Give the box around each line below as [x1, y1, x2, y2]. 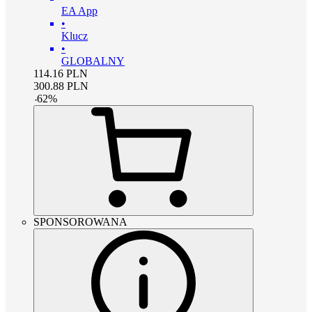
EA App [61, 4, 97, 17]
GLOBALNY [61, 54, 125, 67]
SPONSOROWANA [33, 215, 127, 228]
